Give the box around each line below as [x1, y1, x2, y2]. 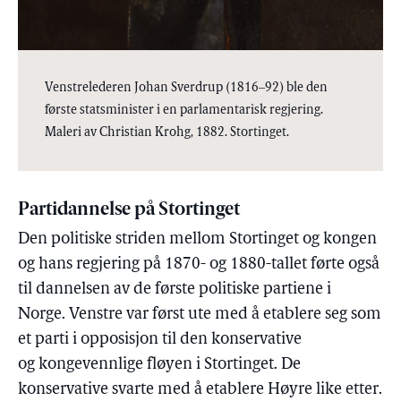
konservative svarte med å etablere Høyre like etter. [18, 380, 382, 398]
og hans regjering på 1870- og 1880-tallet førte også [18, 255, 380, 273]
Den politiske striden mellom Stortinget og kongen [18, 230, 377, 248]
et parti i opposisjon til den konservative [18, 330, 302, 348]
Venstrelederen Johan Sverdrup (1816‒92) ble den [45, 81, 328, 95]
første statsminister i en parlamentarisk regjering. [45, 103, 323, 117]
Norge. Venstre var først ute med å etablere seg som [18, 305, 381, 323]
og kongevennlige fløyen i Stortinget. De [18, 355, 301, 373]
